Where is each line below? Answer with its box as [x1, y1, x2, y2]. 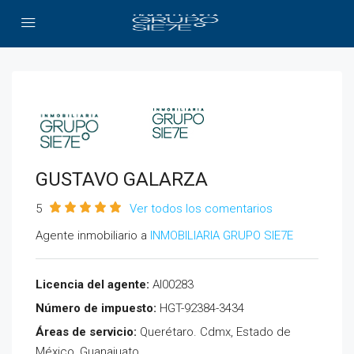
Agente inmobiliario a [36, 228, 150, 243]
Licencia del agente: [36, 277, 149, 292]
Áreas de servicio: [36, 325, 137, 339]
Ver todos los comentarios [130, 201, 273, 216]
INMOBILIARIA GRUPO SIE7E [150, 228, 293, 243]
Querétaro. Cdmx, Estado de [137, 325, 291, 339]
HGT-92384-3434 [156, 301, 244, 315]
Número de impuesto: [36, 301, 156, 315]
